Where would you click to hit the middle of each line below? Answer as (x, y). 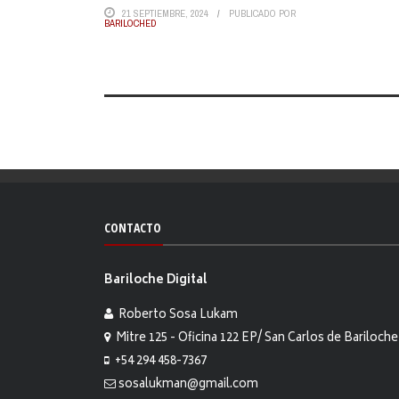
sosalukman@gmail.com (188, 385)
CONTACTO (133, 228)
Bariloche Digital (156, 281)
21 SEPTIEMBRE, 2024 (165, 14)
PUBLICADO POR (262, 14)
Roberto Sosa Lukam (175, 315)
